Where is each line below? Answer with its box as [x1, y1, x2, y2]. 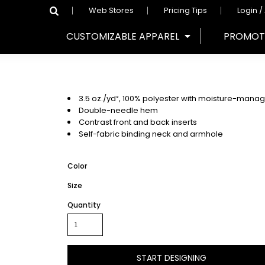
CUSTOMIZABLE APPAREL [66, 29, 182, 43]
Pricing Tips [164, 5, 207, 16]
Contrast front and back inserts [79, 117, 197, 128]
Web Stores [89, 5, 134, 16]
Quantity [67, 200, 101, 210]
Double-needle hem [79, 105, 158, 116]
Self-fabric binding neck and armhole [79, 128, 223, 140]
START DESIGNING [137, 251, 206, 264]
